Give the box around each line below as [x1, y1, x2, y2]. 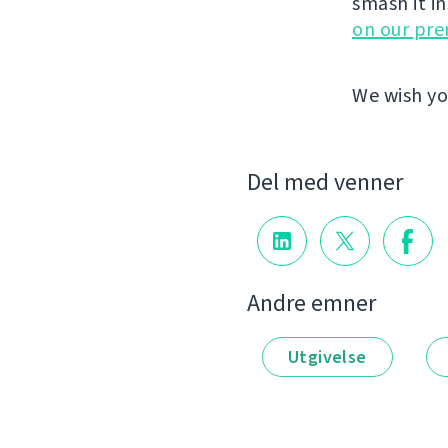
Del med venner [247, 166, 403, 199]
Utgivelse [288, 344, 367, 369]
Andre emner [247, 286, 376, 319]
